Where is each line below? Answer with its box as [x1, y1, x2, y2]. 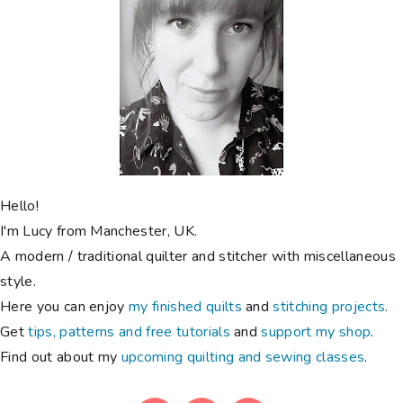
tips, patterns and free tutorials [28, 322, 230, 343]
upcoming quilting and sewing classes [121, 347, 365, 368]
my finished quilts [129, 297, 242, 318]
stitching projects [273, 297, 386, 318]
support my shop [261, 322, 372, 343]
